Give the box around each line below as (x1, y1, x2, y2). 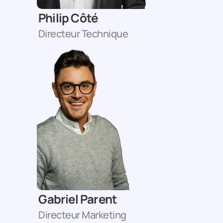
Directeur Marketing (38, 208, 126, 222)
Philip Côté (38, 9, 98, 26)
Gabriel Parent (38, 191, 117, 207)
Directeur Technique (38, 27, 128, 40)
